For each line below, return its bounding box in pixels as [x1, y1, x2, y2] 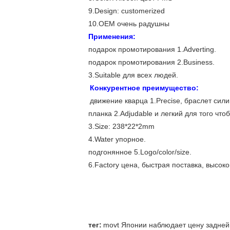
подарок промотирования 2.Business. [88, 58, 215, 66]
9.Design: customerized [88, 7, 165, 15]
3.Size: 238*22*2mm [88, 122, 155, 130]
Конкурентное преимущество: [90, 84, 199, 92]
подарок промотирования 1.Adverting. [88, 45, 216, 53]
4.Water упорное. [88, 135, 146, 143]
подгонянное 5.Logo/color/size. [88, 148, 191, 156]
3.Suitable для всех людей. [88, 71, 178, 79]
